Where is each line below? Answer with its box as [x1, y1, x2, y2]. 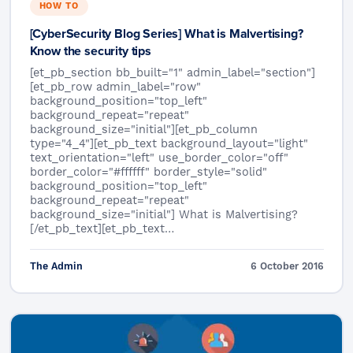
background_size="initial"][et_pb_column [29, 123, 258, 137]
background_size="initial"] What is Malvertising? [29, 208, 298, 222]
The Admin [29, 260, 83, 273]
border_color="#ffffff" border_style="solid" [29, 165, 267, 180]
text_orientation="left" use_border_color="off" [29, 151, 288, 165]
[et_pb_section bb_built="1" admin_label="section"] [29, 66, 315, 80]
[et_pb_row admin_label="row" [29, 80, 201, 95]
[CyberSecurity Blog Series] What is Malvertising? [29, 24, 303, 43]
